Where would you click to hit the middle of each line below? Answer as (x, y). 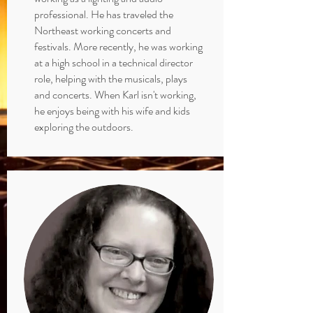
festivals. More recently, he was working (118, 46)
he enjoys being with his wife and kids (112, 111)
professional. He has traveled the (104, 14)
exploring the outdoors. (84, 127)
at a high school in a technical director (114, 63)
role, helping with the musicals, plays (111, 79)
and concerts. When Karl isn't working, (115, 95)
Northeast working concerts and (103, 30)
